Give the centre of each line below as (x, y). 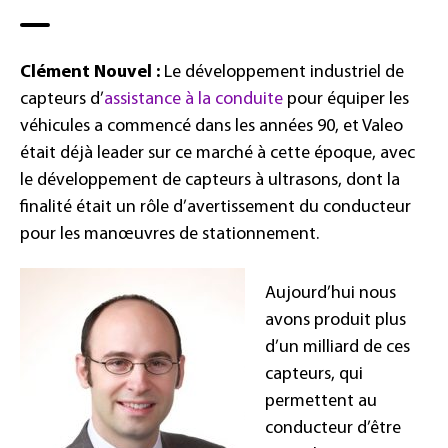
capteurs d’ (62, 99)
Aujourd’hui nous (330, 293)
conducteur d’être (333, 428)
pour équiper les (346, 99)
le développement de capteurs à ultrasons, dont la (210, 180)
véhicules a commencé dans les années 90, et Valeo (211, 126)
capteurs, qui (314, 374)
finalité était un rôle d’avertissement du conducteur (215, 207)
